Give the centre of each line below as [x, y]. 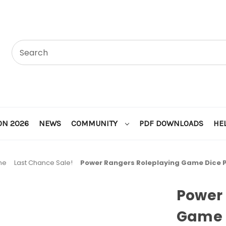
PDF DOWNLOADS [171, 123]
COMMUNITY [95, 123]
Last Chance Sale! [44, 162]
